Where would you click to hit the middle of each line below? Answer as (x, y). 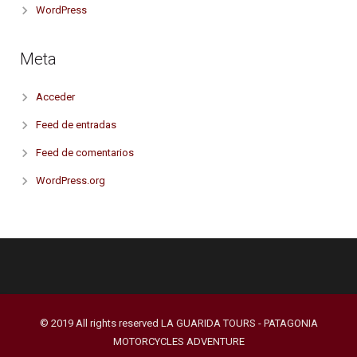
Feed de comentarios (85, 153)
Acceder (55, 97)
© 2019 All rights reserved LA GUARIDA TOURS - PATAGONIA (178, 323)
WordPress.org (71, 180)
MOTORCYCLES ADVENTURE (178, 341)
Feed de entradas (76, 125)
